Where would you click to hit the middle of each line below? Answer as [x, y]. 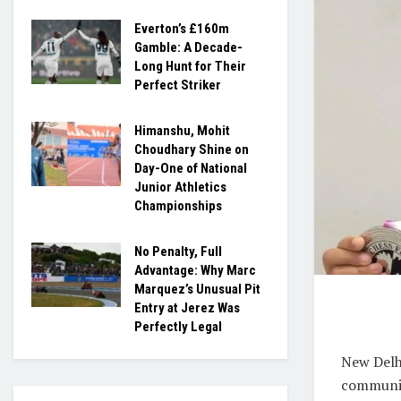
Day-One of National [191, 168]
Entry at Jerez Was [187, 308]
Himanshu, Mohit [182, 131]
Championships [178, 206]
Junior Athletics [180, 187]
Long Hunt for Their [190, 66]
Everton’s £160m [182, 29]
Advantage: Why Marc [195, 270]
